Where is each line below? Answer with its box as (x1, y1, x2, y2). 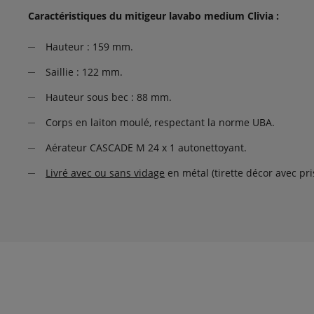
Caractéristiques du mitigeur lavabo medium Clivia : (28, 9, 279, 22)
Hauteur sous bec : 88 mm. (46, 90, 172, 104)
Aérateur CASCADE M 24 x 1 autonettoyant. (46, 141, 247, 154)
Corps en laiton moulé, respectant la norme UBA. (46, 116, 275, 129)
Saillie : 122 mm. (46, 65, 123, 78)
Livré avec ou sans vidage (46, 166, 165, 179)
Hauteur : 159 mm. (46, 40, 133, 53)
